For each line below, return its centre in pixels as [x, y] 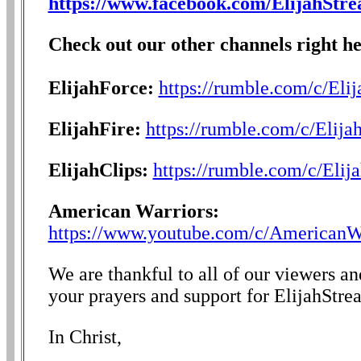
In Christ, [85, 337]
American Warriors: [133, 212]
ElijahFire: [94, 129]
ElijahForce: [101, 88]
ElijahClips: [98, 170]
